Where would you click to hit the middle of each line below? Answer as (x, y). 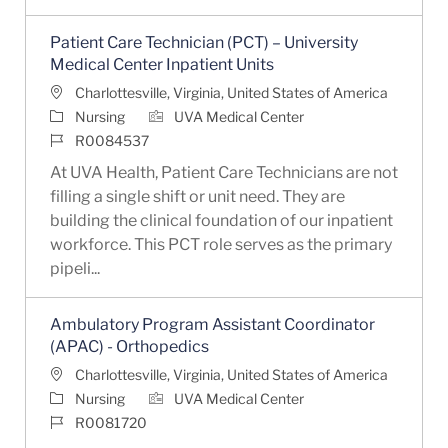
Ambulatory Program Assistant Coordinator (212, 324)
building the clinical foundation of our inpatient (221, 220)
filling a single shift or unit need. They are (197, 196)
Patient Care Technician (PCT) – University (203, 42)
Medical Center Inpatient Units (161, 64)
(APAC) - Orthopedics (129, 346)
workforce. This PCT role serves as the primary (220, 244)
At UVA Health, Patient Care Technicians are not (223, 172)
